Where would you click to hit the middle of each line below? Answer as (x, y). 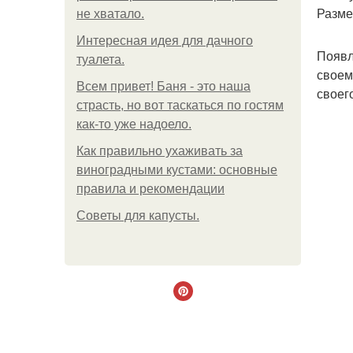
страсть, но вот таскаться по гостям (180, 105)
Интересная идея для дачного (165, 41)
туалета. (100, 59)
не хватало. (110, 14)
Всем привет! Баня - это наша (163, 86)
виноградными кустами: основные (177, 170)
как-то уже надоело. (134, 124)
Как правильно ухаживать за (160, 151)
